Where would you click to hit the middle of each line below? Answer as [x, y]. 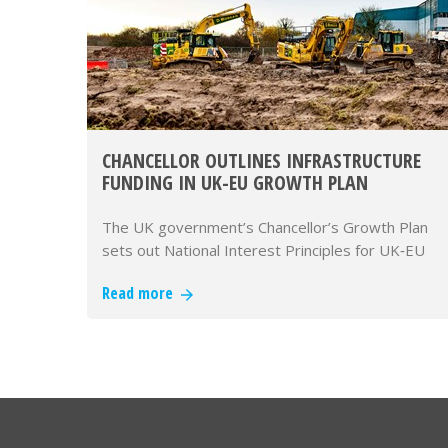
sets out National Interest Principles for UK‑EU [263, 250]
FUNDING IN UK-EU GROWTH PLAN [235, 182]
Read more [141, 293]
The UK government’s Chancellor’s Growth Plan [265, 227]
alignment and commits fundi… [205, 273]
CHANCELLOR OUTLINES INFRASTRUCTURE [261, 160]
